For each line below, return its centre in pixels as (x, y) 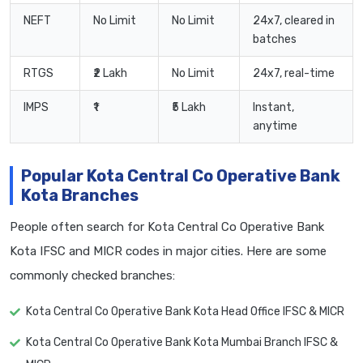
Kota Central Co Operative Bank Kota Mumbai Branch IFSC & (182, 343)
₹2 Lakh (110, 74)
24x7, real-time (294, 74)
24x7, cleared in (294, 21)
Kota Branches (80, 196)
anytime (275, 126)
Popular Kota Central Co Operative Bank (181, 176)
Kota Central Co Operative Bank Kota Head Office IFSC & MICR (185, 312)
